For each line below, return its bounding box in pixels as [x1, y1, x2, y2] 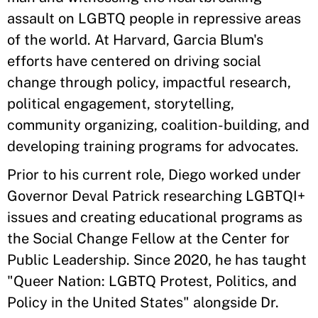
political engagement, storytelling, [7, 95, 234, 112]
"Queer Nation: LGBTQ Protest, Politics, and [7, 273, 297, 290]
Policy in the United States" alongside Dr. [7, 294, 279, 311]
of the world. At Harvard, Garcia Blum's [7, 31, 263, 48]
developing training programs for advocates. [7, 138, 299, 155]
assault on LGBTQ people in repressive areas [7, 10, 301, 27]
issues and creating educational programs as [7, 209, 302, 226]
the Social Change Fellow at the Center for [7, 230, 290, 247]
